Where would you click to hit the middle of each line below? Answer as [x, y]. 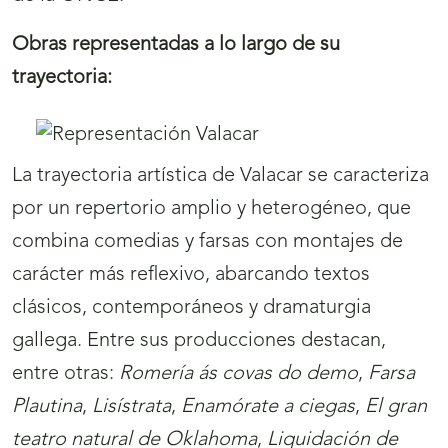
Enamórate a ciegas [268, 407]
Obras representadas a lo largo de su [176, 45]
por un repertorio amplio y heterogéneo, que [211, 209]
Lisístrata [131, 407]
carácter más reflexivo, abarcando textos [191, 275]
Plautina [47, 407]
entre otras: [65, 374]
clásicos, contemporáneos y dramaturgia [191, 308]
